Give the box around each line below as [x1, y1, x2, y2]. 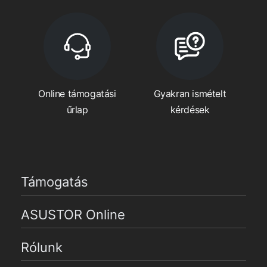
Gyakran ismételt [153, 88, 226, 100]
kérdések [170, 104, 210, 116]
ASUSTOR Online [21, 207, 125, 223]
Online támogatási [38, 88, 116, 100]
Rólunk [21, 240, 63, 256]
